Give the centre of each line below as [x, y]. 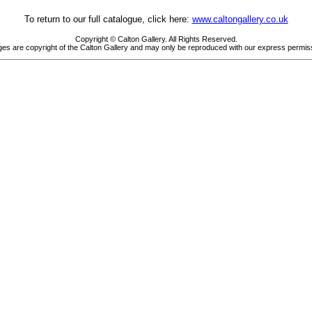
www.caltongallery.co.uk [240, 19]
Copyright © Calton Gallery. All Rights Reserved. [156, 39]
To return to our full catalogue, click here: [108, 19]
